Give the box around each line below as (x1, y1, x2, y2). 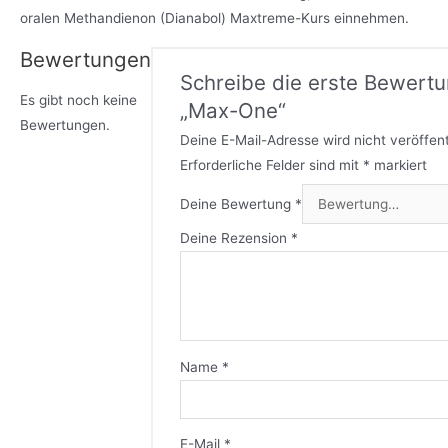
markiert (370, 156, 428, 173)
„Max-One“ (180, 97, 287, 123)
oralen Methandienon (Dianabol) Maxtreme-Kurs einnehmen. (20, 9, 409, 26)
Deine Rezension (180, 230, 292, 247)
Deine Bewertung (180, 195, 296, 212)
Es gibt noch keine (20, 91, 137, 108)
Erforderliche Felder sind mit (180, 156, 364, 173)
